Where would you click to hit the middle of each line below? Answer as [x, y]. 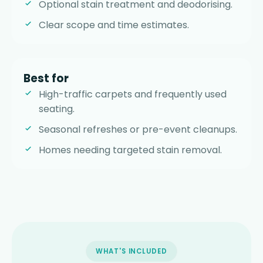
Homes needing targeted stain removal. [130, 150]
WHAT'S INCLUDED [131, 252]
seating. [57, 109]
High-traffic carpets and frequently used [133, 95]
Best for [46, 79]
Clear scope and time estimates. [114, 25]
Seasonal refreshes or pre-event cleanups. [138, 130]
